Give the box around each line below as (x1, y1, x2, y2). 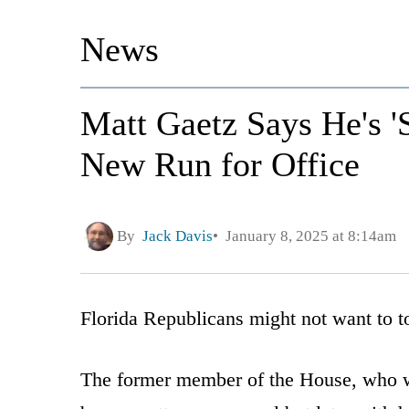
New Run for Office (80, 145, 360, 184)
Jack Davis (142, 227, 213, 246)
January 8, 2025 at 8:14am (218, 227, 396, 246)
